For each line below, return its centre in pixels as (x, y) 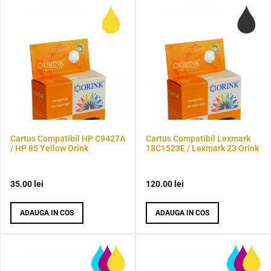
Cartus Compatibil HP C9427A (68, 138)
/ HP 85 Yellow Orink (49, 148)
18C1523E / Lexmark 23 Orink (202, 148)
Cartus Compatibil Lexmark (198, 138)
